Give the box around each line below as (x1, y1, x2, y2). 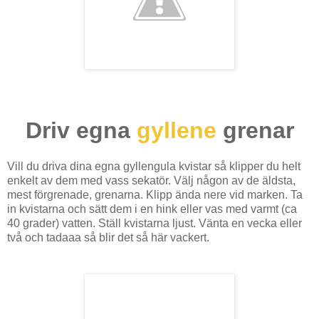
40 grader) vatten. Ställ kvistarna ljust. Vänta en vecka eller (7, 217, 302, 230)
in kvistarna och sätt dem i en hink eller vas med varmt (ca (7, 203, 297, 216)
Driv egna (25, 117, 130, 144)
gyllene (130, 117, 216, 144)
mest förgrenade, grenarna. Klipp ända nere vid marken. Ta (7, 189, 303, 202)
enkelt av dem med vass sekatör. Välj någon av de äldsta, (7, 174, 296, 187)
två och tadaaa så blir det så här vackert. (7, 231, 212, 244)
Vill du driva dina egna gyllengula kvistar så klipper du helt (7, 160, 300, 173)
